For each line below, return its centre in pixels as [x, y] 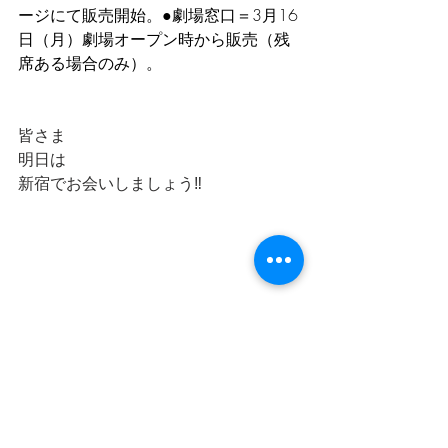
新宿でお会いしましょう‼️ [110, 182]
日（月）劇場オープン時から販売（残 [154, 38]
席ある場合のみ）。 [90, 62]
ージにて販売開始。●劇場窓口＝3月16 [158, 14]
